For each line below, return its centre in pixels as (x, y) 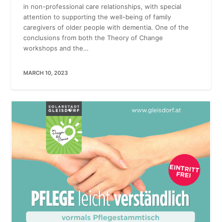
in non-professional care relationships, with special (103, 6)
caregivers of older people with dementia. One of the (106, 27)
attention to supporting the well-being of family (97, 17)
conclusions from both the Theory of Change (93, 37)
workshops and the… (56, 48)
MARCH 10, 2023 (46, 73)
